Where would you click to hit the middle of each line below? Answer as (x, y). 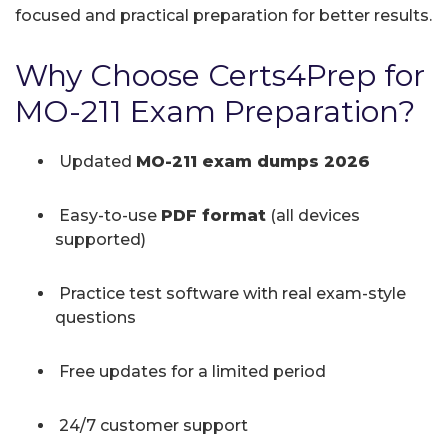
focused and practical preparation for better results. (223, 15)
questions (95, 317)
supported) (100, 239)
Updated (95, 161)
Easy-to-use (108, 215)
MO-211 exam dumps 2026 (253, 161)
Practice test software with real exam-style (230, 293)
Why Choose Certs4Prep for (220, 75)
